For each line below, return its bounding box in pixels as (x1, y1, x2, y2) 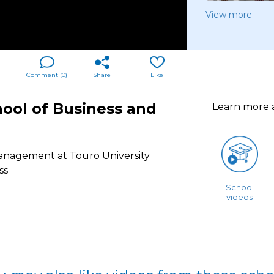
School (225, 182, 254, 192)
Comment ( (26, 70, 62, 79)
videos (226, 191, 253, 202)
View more (206, 9, 252, 20)
